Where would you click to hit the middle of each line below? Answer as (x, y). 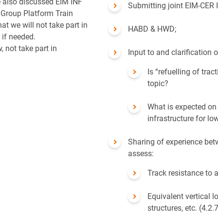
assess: (142, 153)
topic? (159, 83)
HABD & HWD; (153, 29)
